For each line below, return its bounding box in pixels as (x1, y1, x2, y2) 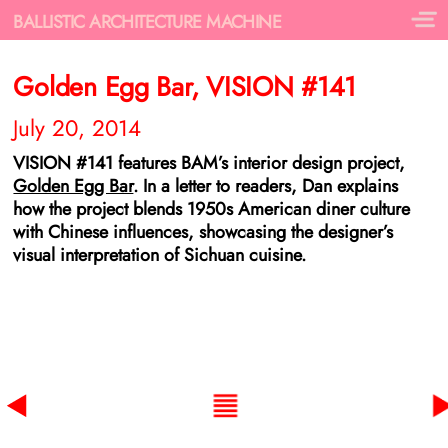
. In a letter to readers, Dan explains (133, 173, 399, 200)
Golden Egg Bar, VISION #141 (13, 67, 357, 107)
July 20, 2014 (13, 111, 142, 144)
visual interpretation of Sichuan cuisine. (13, 242, 307, 269)
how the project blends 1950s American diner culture (13, 196, 411, 223)
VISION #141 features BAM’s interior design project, (13, 150, 406, 177)
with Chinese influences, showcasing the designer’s (13, 219, 394, 246)
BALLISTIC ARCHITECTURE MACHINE (13, 9, 282, 35)
